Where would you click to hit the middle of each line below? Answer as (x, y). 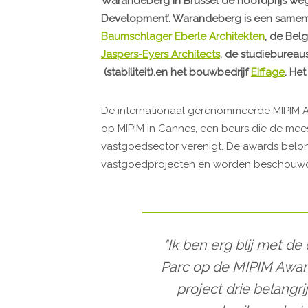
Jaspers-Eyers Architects (161, 54)
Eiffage (268, 72)
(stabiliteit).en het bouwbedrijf (176, 72)
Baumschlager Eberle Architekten (183, 36)
